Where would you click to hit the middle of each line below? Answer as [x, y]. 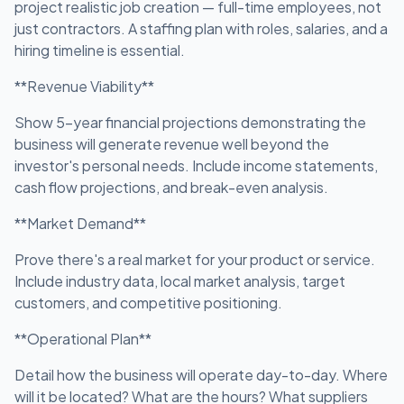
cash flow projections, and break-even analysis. [171, 187]
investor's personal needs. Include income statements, [196, 165]
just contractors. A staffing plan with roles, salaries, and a [201, 28]
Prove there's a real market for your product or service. [195, 259]
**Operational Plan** [83, 339]
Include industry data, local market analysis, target [180, 281]
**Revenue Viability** [84, 86]
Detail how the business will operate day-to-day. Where [201, 375]
